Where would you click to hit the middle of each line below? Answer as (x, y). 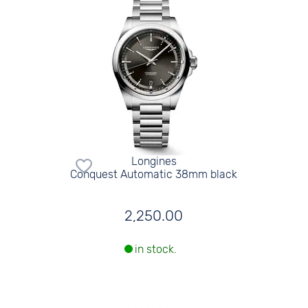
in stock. (155, 250)
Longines (154, 161)
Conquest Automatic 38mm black (154, 174)
